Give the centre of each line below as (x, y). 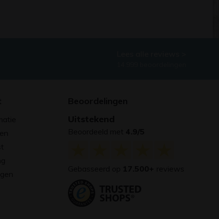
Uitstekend (91, 119)
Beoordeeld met (97, 131)
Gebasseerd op (95, 168)
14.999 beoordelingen (152, 64)
